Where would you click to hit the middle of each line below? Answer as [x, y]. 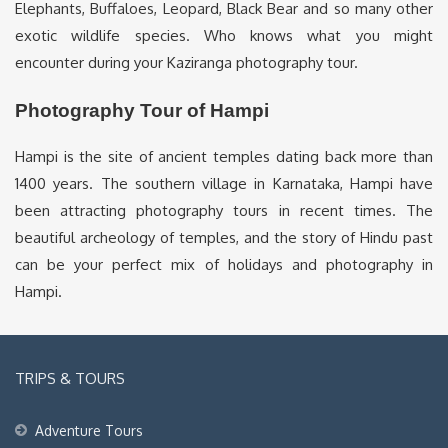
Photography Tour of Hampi [142, 111]
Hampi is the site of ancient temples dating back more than [224, 156]
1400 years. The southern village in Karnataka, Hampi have [224, 183]
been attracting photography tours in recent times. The [224, 210]
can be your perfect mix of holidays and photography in [224, 264]
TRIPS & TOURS [70, 378]
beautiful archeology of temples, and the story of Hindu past [224, 237]
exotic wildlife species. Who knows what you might [224, 36]
